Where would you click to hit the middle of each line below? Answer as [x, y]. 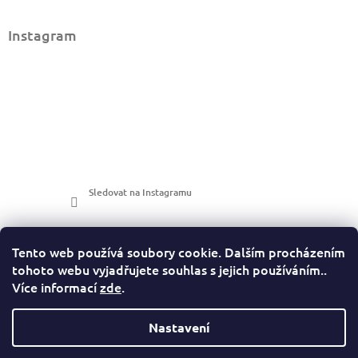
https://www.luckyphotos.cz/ [179, 341]
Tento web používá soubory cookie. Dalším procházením [179, 252]
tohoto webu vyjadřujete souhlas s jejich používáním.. [169, 269]
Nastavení [179, 327]
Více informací [56, 287]
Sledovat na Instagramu [140, 193]
